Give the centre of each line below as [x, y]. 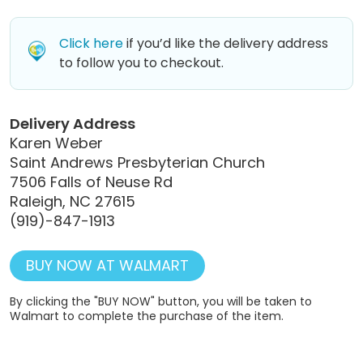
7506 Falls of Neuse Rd [91, 181]
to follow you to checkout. [141, 62]
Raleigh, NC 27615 [73, 201]
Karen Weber [56, 143]
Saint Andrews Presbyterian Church [137, 162]
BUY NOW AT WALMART [107, 265]
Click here [91, 43]
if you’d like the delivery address [226, 43]
